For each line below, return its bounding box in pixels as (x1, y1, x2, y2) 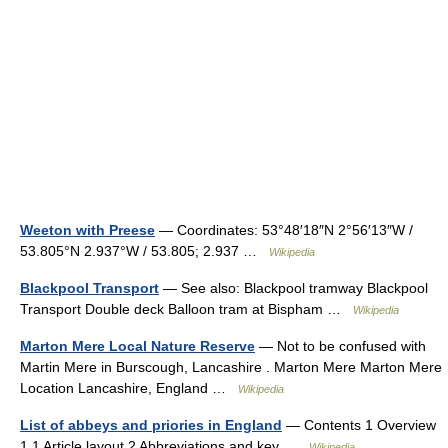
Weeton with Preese (20, 221, 155, 238)
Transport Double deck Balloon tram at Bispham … (20, 300, 353, 317)
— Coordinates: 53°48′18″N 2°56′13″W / (155, 221, 413, 238)
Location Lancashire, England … (20, 379, 238, 396)
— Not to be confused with (255, 337, 426, 354)
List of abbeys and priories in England (20, 416, 282, 433)
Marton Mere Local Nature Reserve (20, 337, 255, 354)
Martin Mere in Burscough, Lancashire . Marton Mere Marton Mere (20, 358, 442, 375)
